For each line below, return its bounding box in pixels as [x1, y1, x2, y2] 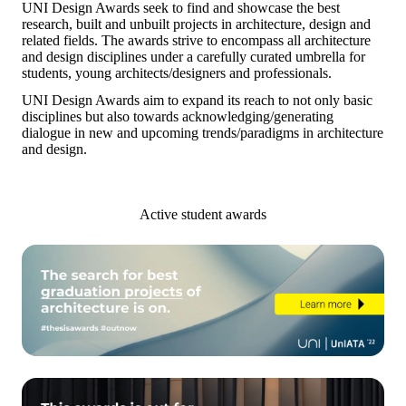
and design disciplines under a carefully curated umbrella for [22, 49, 365, 64]
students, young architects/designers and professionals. [22, 65, 335, 81]
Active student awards [140, 207, 266, 222]
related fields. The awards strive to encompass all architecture [22, 33, 371, 48]
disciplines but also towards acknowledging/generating [22, 109, 333, 124]
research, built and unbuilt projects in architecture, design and [22, 16, 371, 32]
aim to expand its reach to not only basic [140, 92, 372, 108]
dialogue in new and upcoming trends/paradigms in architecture [22, 125, 383, 140]
